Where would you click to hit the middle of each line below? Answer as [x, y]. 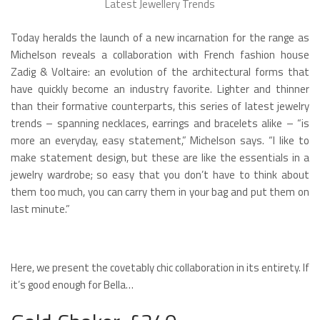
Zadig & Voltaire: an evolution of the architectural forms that [160, 71]
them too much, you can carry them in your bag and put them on [160, 191]
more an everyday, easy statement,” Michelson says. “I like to [160, 140]
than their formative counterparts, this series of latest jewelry [160, 106]
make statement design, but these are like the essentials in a [160, 157]
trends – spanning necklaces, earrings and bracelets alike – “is [160, 123]
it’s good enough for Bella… [72, 284]
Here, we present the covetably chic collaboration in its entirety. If [160, 267]
